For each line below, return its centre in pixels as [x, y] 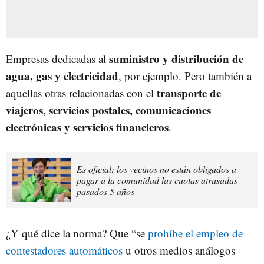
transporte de [189, 93]
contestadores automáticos [64, 250]
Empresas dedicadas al [57, 58]
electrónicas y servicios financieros [87, 127]
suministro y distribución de [176, 58]
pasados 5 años [105, 191]
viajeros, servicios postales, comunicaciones [108, 110]
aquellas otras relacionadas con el [81, 93]
